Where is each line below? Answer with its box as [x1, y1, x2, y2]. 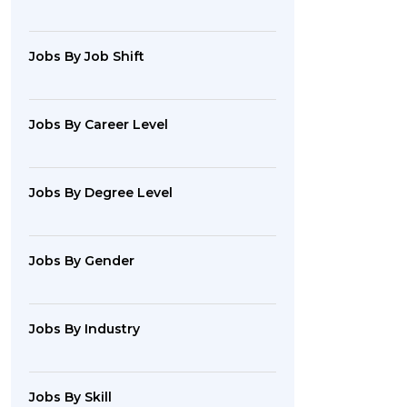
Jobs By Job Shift [29, 48, 144, 65]
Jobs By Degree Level [29, 184, 173, 201]
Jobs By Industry [29, 321, 140, 337]
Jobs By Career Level [29, 116, 168, 133]
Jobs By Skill [29, 389, 112, 405]
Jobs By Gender [29, 253, 134, 269]
